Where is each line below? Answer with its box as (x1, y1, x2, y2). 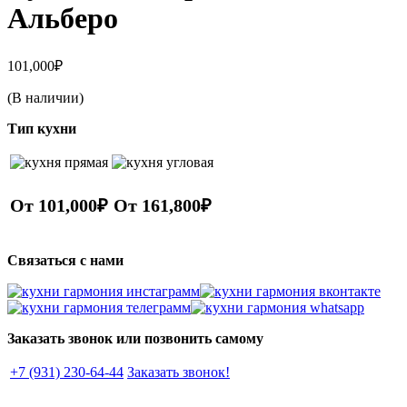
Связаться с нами (7, 252, 124, 268)
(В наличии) (7, 89, 84, 105)
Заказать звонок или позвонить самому (7, 330, 263, 346)
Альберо (7, 2, 118, 35)
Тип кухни (7, 120, 76, 136)
